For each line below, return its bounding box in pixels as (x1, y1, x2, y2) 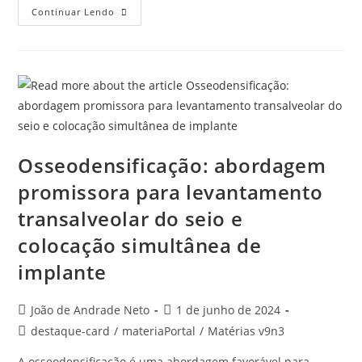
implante (18, 258, 107, 285)
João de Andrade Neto (31, 301, 150, 318)
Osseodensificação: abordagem (18, 151, 326, 179)
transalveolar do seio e (18, 204, 243, 232)
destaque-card (31, 322, 111, 339)
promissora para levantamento (18, 178, 323, 205)
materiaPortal (122, 322, 196, 339)
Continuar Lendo (32, 5, 116, 18)
